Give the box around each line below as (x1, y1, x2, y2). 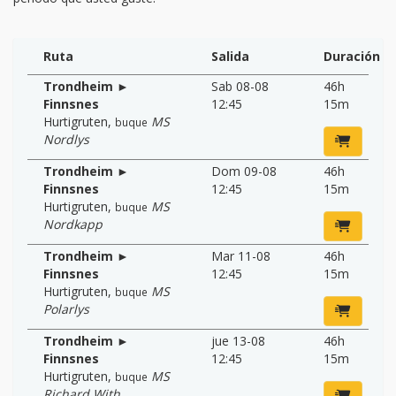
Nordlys (43, 130, 89, 148)
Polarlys (43, 300, 89, 317)
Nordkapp (43, 215, 103, 232)
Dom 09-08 (211, 162, 277, 179)
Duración (323, 47, 380, 65)
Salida (211, 47, 249, 65)
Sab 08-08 (211, 77, 269, 95)
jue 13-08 (211, 331, 265, 349)
